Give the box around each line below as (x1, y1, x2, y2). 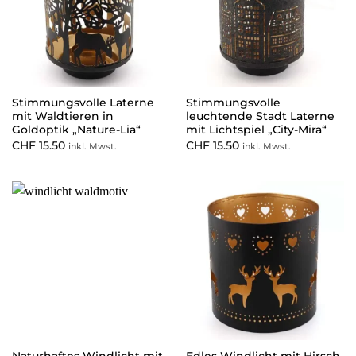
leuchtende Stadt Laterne (185, 110, 335, 123)
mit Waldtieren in (11, 110, 114, 123)
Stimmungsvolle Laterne (11, 96, 154, 110)
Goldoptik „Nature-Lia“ (11, 123, 141, 137)
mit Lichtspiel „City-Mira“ (185, 123, 327, 137)
